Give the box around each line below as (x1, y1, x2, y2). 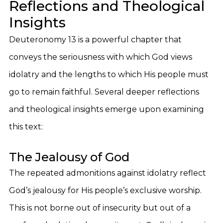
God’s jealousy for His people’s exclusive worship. (9, 186, 202, 195)
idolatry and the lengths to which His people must (9, 70, 209, 79)
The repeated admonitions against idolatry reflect (9, 168, 206, 178)
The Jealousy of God (9, 150, 129, 164)
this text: (9, 122, 43, 131)
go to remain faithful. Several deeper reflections (9, 87, 199, 97)
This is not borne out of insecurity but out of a (9, 203, 191, 213)
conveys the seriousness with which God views (9, 52, 192, 62)
